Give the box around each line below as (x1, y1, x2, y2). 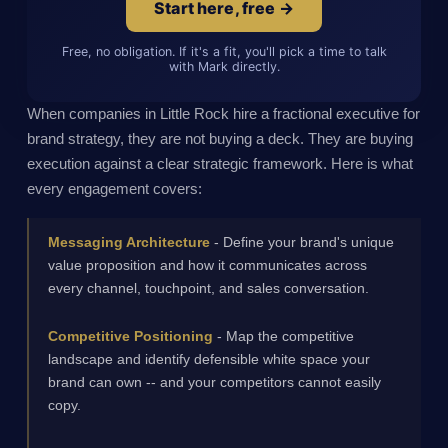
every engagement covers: (26, 181, 202, 198)
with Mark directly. (168, 59, 280, 75)
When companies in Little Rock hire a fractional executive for (26, 106, 420, 123)
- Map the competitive (213, 328, 355, 345)
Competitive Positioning (48, 328, 214, 345)
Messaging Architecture (48, 233, 211, 250)
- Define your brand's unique (210, 233, 395, 250)
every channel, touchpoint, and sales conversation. (48, 279, 370, 296)
